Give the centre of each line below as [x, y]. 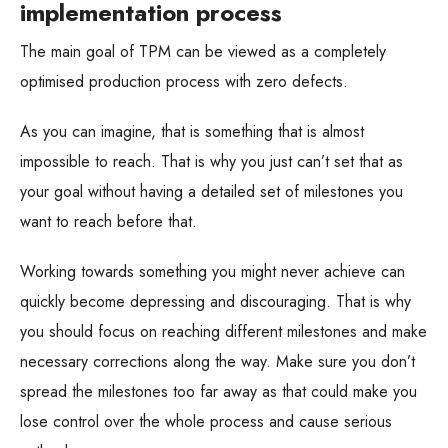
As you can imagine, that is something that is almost [192, 132]
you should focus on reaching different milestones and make [223, 332]
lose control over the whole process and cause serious [206, 422]
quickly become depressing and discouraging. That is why [215, 302]
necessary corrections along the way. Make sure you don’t [217, 362]
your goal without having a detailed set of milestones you [211, 192]
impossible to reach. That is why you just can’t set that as [211, 162]
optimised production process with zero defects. [184, 82]
